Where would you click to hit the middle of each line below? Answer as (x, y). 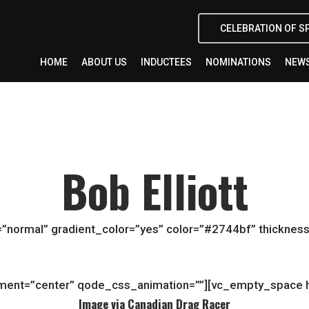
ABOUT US (104, 62)
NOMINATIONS (238, 62)
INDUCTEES (166, 62)
